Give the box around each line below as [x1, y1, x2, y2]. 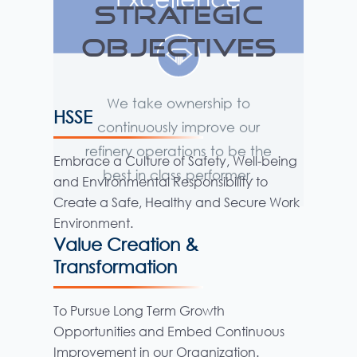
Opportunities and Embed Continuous [53, 322, 285, 339]
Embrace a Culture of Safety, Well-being [53, 151, 298, 169]
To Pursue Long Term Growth [53, 301, 226, 319]
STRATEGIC [94, 2, 263, 29]
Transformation [53, 256, 178, 277]
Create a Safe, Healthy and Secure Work [53, 193, 300, 210]
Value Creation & [53, 233, 199, 254]
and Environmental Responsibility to [53, 172, 269, 190]
